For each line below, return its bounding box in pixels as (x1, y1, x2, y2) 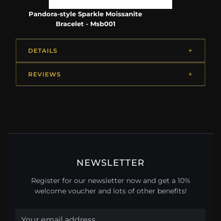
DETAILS (28, 47, 58, 55)
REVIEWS (28, 71, 61, 78)
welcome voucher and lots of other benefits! (34, 186, 187, 195)
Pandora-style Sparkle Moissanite (29, 10, 143, 18)
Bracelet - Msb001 (55, 20, 115, 28)
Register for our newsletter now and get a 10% (31, 176, 190, 185)
